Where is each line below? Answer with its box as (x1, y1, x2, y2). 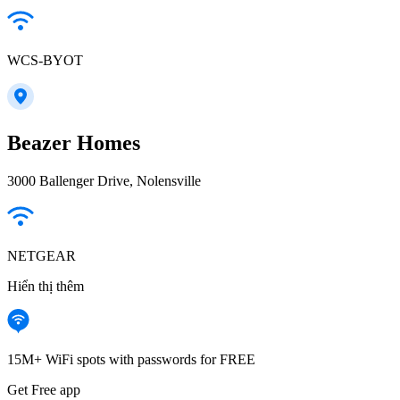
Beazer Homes (7, 130, 140, 154)
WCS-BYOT (7, 52, 83, 68)
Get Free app (7, 381, 80, 397)
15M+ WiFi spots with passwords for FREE (7, 351, 255, 367)
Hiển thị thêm (7, 278, 84, 294)
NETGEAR (7, 247, 76, 263)
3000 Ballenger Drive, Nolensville (7, 172, 201, 188)
